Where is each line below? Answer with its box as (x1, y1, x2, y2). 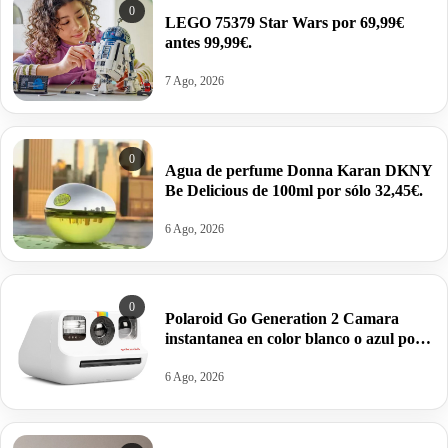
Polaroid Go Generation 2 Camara (165, 309, 399, 327)
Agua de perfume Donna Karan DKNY (165, 161, 433, 179)
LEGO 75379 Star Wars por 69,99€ (165, 13, 404, 31)
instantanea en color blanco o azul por (165, 329, 422, 347)
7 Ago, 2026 (165, 73, 224, 88)
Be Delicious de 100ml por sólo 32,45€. (165, 181, 423, 199)
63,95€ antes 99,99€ (165, 349, 296, 367)
